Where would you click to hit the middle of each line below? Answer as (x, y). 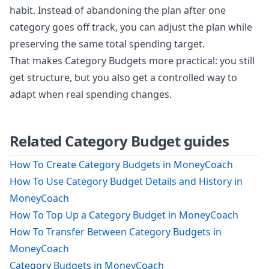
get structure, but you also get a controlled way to (123, 77)
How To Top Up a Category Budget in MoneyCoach (124, 215)
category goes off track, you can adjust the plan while (131, 27)
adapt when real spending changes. (91, 94)
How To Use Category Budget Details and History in (126, 181)
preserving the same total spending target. (107, 44)
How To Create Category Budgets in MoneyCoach (121, 164)
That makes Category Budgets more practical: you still (132, 60)
